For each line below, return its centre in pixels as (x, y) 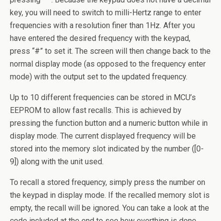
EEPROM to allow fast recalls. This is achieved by (96, 110)
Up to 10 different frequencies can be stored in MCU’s (103, 97)
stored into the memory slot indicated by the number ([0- (107, 148)
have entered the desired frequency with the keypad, (100, 38)
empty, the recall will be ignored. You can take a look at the (110, 208)
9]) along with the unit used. (57, 161)
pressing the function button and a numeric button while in (109, 123)
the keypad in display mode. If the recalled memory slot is (110, 195)
